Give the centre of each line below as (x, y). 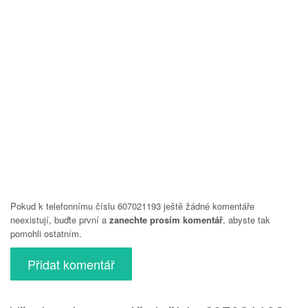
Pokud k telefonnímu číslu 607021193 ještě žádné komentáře (132, 206)
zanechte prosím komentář (166, 219)
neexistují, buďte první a (60, 219)
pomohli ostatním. (46, 233)
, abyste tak (246, 219)
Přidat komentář (71, 264)
